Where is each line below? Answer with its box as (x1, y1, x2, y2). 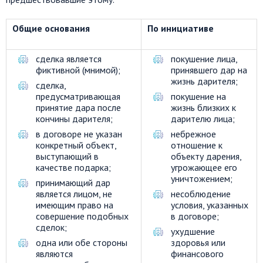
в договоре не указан (36, 127, 122, 140)
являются (36, 247, 73, 259)
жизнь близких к (171, 101, 236, 113)
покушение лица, (171, 52, 237, 65)
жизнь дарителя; (171, 75, 238, 87)
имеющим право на (36, 198, 113, 211)
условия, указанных (171, 198, 248, 211)
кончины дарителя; (36, 112, 113, 124)
